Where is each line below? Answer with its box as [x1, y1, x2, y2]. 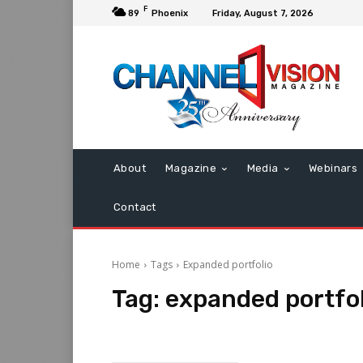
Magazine [165, 162, 217, 175]
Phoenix [152, 7, 188, 19]
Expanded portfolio [183, 258, 273, 272]
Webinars [309, 162, 358, 175]
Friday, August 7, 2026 [212, 7, 314, 19]
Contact [113, 201, 156, 214]
